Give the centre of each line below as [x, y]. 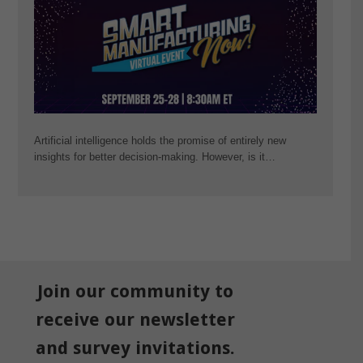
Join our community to [135, 291]
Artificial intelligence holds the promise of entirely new [160, 141]
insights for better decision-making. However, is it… [154, 157]
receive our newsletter [135, 319]
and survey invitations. [135, 348]
